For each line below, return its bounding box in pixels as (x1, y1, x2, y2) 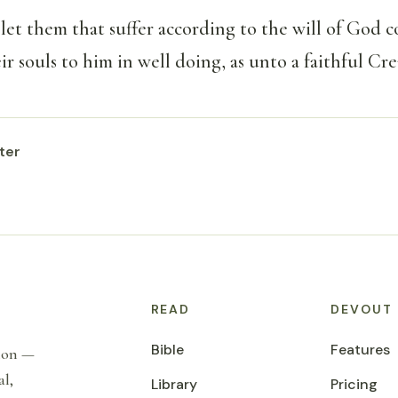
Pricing (330, 375, 378, 394)
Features (330, 340, 391, 360)
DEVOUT (330, 301, 394, 318)
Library (150, 375, 197, 394)
